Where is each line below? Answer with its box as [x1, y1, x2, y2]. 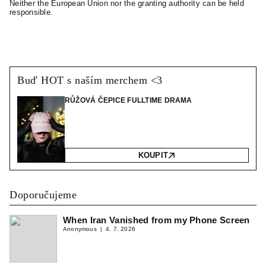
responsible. [9, 8, 53, 17]
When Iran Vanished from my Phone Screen [63, 215, 250, 225]
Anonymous [63, 226, 97, 232]
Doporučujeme [9, 189, 77, 201]
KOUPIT [138, 151, 169, 160]
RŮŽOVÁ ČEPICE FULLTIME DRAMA [65, 96, 192, 104]
